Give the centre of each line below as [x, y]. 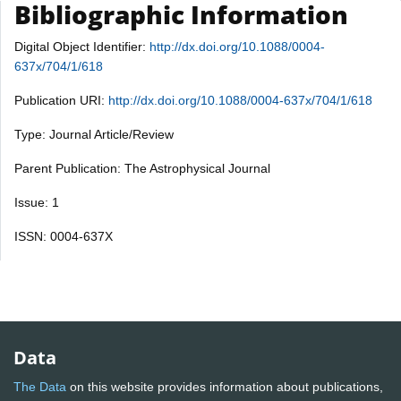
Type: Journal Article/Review [94, 134]
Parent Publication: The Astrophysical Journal [142, 168]
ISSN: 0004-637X [64, 236]
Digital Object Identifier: [82, 46]
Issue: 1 [37, 202]
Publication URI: [61, 100]
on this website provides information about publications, [225, 387]
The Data [40, 387]
